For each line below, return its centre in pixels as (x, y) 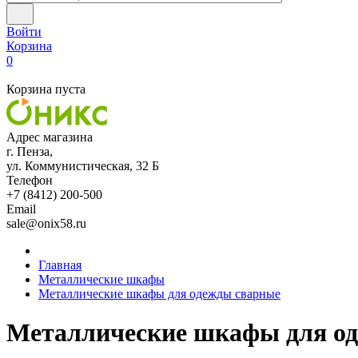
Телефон (30, 180)
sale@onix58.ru (46, 223)
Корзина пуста (46, 89)
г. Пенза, (30, 151)
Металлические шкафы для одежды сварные (159, 294)
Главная (60, 265)
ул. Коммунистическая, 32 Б (83, 166)
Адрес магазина (50, 137)
